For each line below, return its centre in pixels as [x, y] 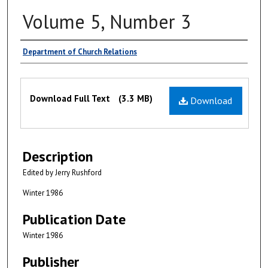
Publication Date [74, 220]
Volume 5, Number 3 [107, 21]
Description [58, 157]
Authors [45, 53]
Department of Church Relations [80, 51]
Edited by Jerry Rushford [62, 173]
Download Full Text [71, 98]
